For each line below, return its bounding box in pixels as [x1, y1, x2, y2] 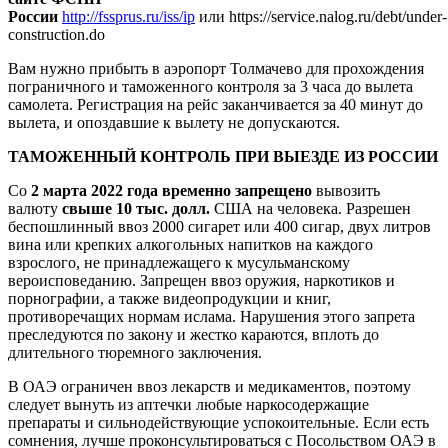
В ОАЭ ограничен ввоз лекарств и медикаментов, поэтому [8, 377, 411, 395]
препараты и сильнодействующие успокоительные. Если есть [8, 413, 429, 431]
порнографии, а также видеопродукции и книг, [8, 289, 331, 307]
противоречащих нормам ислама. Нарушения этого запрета [8, 307, 415, 325]
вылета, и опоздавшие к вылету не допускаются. [8, 113, 344, 131]
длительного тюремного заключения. [8, 343, 262, 361]
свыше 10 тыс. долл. [58, 199, 210, 217]
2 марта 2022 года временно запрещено [31, 181, 312, 199]
